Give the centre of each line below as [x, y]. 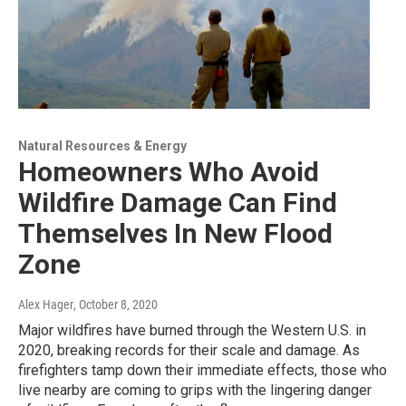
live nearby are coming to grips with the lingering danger [195, 391]
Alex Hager [46, 305]
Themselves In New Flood [175, 234]
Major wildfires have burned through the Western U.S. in [192, 331]
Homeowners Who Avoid [169, 172]
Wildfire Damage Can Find [178, 203]
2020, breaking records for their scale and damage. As [189, 351]
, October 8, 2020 [116, 305]
